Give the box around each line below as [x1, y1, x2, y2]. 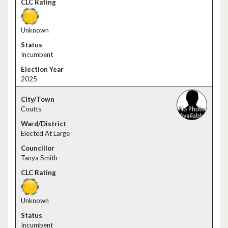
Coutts [21, 105, 41, 113]
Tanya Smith [21, 154, 58, 162]
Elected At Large [21, 129, 70, 137]
